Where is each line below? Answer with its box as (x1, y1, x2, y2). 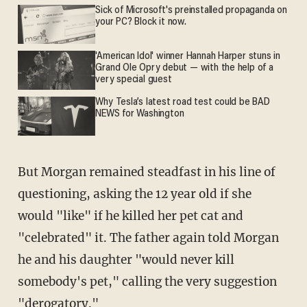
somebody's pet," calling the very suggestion (17, 273, 277, 289)
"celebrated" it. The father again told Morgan (17, 230, 279, 245)
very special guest (95, 75, 172, 86)
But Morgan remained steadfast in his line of (17, 164, 275, 180)
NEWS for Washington (95, 109, 184, 120)
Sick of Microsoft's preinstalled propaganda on (95, 5, 287, 16)
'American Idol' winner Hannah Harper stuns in (95, 51, 280, 62)
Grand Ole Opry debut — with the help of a (95, 63, 273, 74)
